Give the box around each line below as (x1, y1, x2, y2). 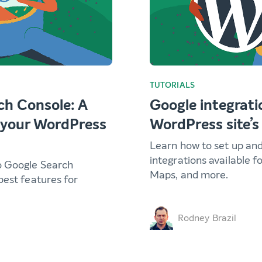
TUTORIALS (150, 80, 195, 91)
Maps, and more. (150, 168, 229, 182)
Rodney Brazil (178, 212, 237, 225)
